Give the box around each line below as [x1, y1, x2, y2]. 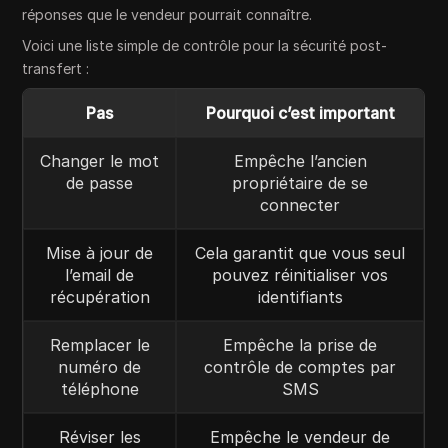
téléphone [60, 379, 139, 400]
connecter [260, 195, 341, 216]
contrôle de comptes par [204, 357, 397, 378]
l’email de [65, 265, 135, 286]
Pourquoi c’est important [206, 103, 396, 124]
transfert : [22, 60, 90, 78]
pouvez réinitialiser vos [212, 265, 389, 286]
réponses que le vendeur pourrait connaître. [22, 6, 313, 24]
